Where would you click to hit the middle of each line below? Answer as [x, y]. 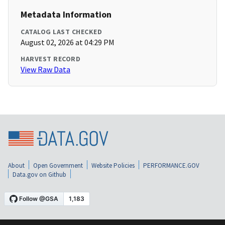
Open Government [58, 165]
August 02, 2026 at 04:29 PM [68, 42]
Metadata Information [66, 15]
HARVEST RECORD [50, 59]
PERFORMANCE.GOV [171, 165]
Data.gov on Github [39, 174]
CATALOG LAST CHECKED [61, 32]
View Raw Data [45, 70]
